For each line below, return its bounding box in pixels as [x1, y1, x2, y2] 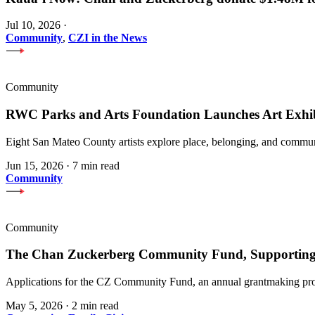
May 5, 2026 [6, 300, 63, 312]
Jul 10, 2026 [6, 19, 60, 32]
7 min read [72, 159, 120, 172]
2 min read [72, 300, 119, 312]
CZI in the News [68, 32, 147, 44]
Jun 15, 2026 [6, 159, 63, 172]
